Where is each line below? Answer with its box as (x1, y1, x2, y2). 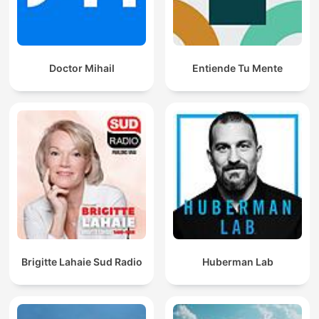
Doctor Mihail (48, 62, 115, 75)
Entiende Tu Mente (192, 62, 283, 75)
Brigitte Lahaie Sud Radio (21, 256, 142, 268)
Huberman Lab (202, 256, 273, 268)
